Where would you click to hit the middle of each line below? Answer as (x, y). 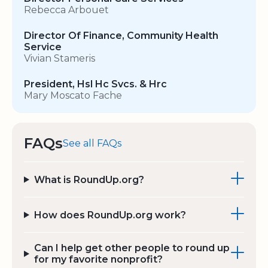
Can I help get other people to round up (132, 248)
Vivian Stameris (60, 59)
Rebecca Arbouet (66, 10)
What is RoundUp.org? (89, 179)
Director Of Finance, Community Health (121, 36)
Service (43, 47)
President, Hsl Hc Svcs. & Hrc (95, 84)
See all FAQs (92, 144)
